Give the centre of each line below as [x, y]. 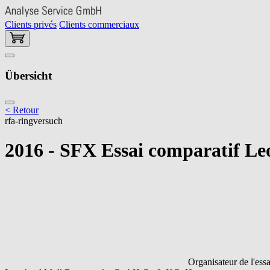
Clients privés [31, 24]
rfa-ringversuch [34, 121]
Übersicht [28, 76]
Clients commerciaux [99, 24]
